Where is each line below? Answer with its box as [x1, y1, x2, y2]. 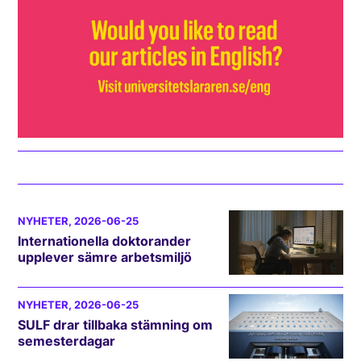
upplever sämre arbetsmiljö [18, 248, 193, 265]
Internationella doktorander [18, 232, 192, 249]
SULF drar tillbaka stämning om [18, 316, 214, 333]
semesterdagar [18, 332, 116, 349]
